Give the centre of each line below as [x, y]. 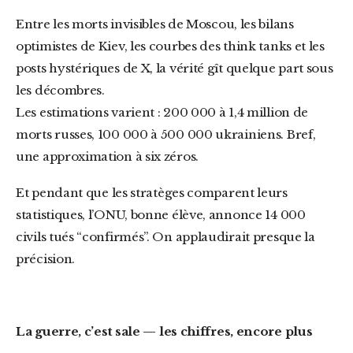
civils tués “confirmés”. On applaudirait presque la [165, 237]
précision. [45, 259]
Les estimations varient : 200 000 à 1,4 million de [162, 112]
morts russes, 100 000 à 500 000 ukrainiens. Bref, [166, 134]
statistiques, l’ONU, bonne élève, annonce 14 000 [161, 215]
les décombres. [60, 90]
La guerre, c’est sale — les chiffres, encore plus [169, 331]
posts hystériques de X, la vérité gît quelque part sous [175, 68]
